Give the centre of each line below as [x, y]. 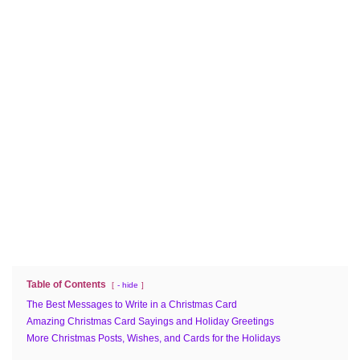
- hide [128, 284]
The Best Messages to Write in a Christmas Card [132, 304]
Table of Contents [66, 284]
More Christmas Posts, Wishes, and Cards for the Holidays [153, 338]
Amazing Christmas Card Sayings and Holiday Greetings [150, 321]
